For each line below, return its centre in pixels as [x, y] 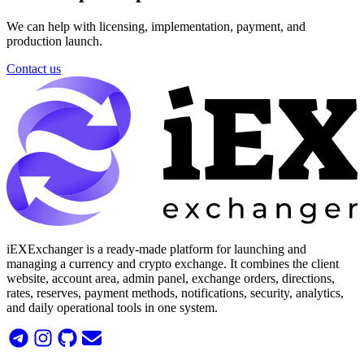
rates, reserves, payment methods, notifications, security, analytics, [175, 292]
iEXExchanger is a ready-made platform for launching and [156, 249]
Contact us [34, 68]
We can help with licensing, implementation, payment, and [156, 26]
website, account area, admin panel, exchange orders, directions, [171, 278]
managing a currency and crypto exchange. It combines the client [173, 263]
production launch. [54, 41]
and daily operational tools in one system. [112, 307]
